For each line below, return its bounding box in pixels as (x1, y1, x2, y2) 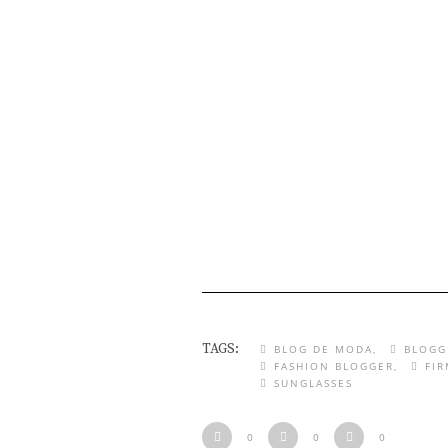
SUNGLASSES (274, 376, 353, 390)
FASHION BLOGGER (274, 359, 394, 373)
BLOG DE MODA (274, 342, 373, 356)
